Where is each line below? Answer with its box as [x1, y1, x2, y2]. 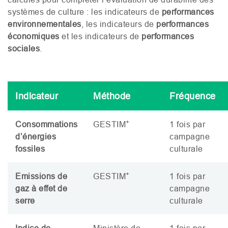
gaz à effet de [15, 183, 67, 193]
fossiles [15, 144, 45, 153]
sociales [8, 43, 40, 53]
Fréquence [169, 90, 216, 101]
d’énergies [15, 131, 56, 141]
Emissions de [15, 171, 67, 181]
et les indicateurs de [59, 31, 139, 41]
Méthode [93, 90, 131, 101]
